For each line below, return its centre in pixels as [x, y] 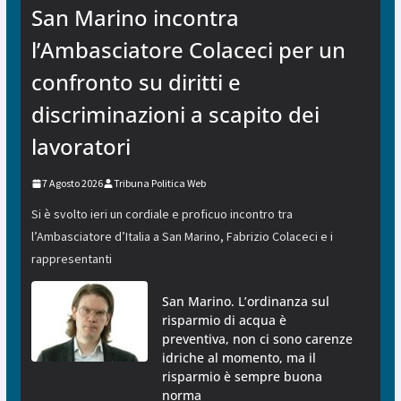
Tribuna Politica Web [159, 183]
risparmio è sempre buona [242, 377]
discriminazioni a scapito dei [175, 115]
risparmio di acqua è [224, 320]
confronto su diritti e [136, 82]
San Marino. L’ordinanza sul [245, 302]
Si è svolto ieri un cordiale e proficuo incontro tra [162, 214]
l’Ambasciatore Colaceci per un [188, 50]
